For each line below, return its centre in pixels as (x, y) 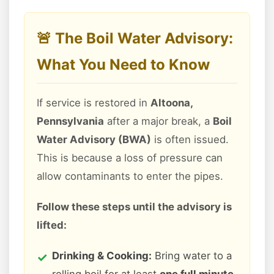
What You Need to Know (123, 65)
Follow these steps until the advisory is (134, 207)
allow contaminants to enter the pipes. (130, 176)
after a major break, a (158, 121)
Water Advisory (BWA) (94, 140)
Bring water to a (192, 256)
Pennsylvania (70, 121)
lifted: (52, 225)
